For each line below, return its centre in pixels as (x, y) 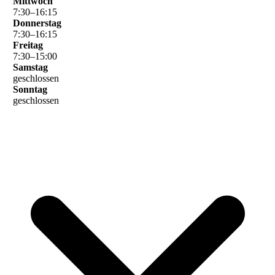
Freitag (28, 45)
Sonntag (30, 90)
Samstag (30, 68)
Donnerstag (37, 23)
